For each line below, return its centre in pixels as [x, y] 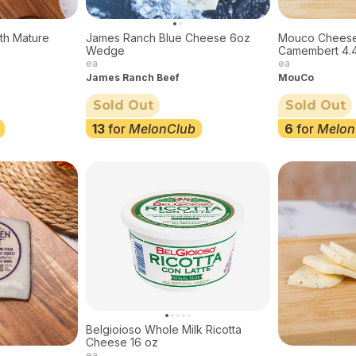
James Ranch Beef [132, 77]
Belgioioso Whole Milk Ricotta [163, 329]
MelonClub [162, 129]
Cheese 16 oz [122, 342]
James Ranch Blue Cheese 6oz [168, 38]
